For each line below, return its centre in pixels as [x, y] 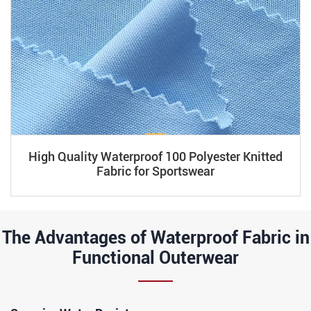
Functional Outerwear [155, 258]
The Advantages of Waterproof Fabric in [155, 237]
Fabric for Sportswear [155, 171]
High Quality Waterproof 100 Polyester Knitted [155, 156]
